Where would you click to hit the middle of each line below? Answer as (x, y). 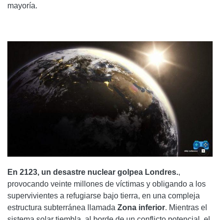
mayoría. (22, 6)
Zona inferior (141, 208)
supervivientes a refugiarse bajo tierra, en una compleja (104, 196)
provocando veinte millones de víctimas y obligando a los (107, 184)
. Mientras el (186, 208)
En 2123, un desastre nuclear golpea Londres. (93, 172)
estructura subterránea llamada (62, 208)
